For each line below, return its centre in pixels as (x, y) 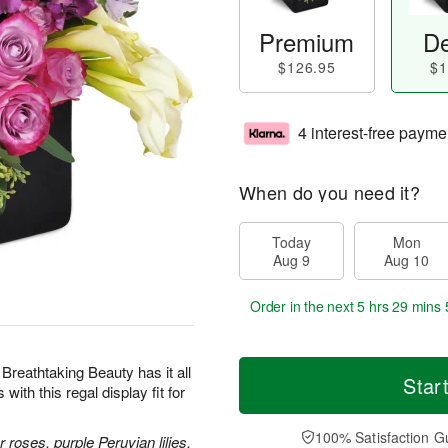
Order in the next (304, 306)
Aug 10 (406, 260)
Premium (307, 41)
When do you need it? (329, 192)
